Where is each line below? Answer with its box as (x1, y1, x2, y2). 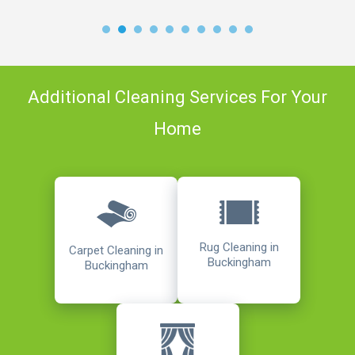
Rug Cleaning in (199, 239, 279, 254)
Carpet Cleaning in (69, 243, 163, 258)
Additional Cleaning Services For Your (28, 86, 327, 107)
